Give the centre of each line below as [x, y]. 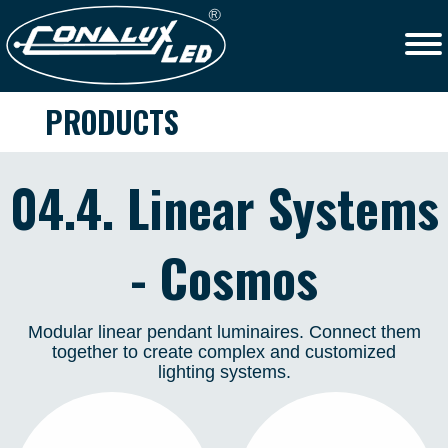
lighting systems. [224, 372]
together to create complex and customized [224, 352]
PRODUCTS [111, 121]
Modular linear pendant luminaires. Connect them [224, 332]
